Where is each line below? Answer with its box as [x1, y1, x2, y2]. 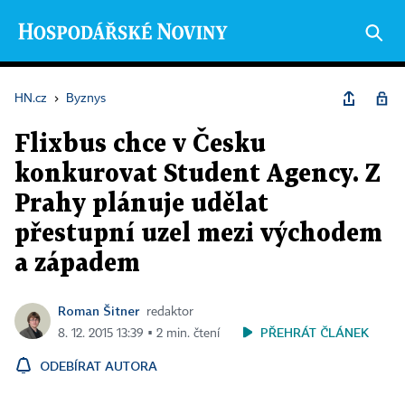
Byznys [66, 92, 106, 105]
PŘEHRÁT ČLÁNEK [260, 325, 369, 340]
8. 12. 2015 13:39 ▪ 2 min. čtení [58, 327, 220, 340]
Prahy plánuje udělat [14, 193, 268, 216]
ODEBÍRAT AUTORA [40, 358, 157, 373]
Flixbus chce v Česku [14, 133, 266, 156]
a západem [14, 252, 140, 276]
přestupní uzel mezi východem [14, 222, 382, 246]
